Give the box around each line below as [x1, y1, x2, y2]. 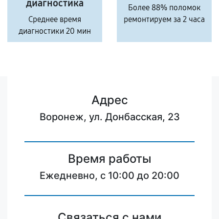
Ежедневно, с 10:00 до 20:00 [40, 170, 179, 181]
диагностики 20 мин [19, 26, 91, 36]
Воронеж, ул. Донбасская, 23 [39, 111, 180, 123]
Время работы [67, 152, 152, 166]
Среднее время [28, 15, 81, 24]
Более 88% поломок [128, 3, 201, 12]
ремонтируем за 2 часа [124, 15, 205, 24]
